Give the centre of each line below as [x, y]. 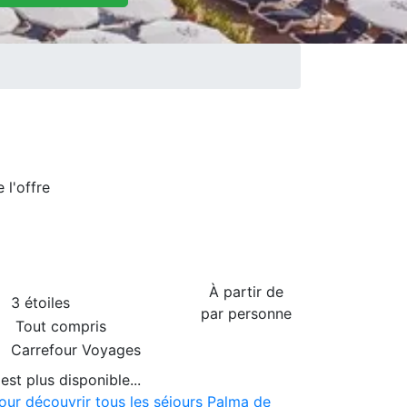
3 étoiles [40, 302]
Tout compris [59, 326]
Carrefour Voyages [76, 349]
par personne [246, 313]
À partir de [246, 291]
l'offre [30, 187]
